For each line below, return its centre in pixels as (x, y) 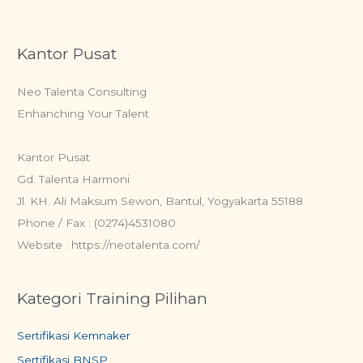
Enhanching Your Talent (83, 113)
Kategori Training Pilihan (113, 298)
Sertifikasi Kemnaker (74, 335)
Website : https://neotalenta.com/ (109, 244)
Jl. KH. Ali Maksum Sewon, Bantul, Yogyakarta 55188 (160, 201)
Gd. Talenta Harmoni (74, 179)
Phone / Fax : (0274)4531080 (97, 222)
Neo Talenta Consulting (82, 91)
